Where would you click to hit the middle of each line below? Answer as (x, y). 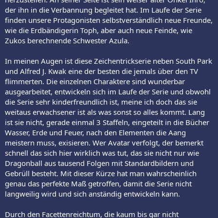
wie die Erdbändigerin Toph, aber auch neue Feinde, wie (99, 30)
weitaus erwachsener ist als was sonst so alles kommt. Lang (105, 112)
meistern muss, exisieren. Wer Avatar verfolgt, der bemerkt (104, 143)
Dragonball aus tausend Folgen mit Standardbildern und (99, 163)
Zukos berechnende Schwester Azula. (67, 41)
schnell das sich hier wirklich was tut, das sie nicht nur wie (102, 153)
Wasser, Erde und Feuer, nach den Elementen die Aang (95, 133)
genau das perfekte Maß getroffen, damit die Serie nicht (98, 184)
